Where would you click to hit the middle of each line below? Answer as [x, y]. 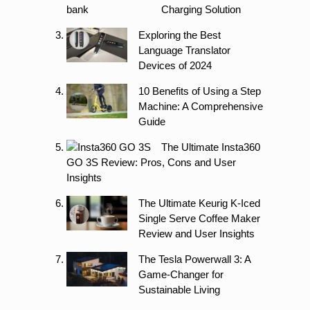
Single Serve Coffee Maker [199, 219]
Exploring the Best [179, 35]
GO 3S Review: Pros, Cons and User [151, 163]
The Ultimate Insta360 [211, 147]
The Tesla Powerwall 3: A [194, 259]
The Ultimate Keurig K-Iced [199, 203]
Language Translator [184, 51]
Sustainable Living [179, 290]
